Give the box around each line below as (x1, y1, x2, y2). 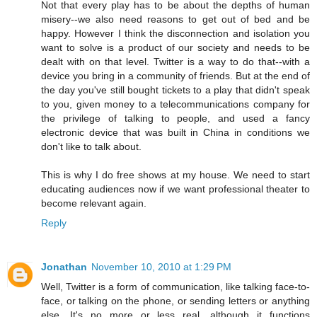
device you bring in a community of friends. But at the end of (41, 70, 310, 82)
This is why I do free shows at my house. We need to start (41, 169, 310, 181)
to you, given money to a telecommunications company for (41, 98, 310, 110)
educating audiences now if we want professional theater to (41, 183, 310, 195)
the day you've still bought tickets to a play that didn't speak (41, 84, 310, 96)
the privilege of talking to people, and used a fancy (41, 113, 310, 125)
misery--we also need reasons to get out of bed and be (41, 13, 310, 25)
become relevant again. (41, 197, 146, 209)
